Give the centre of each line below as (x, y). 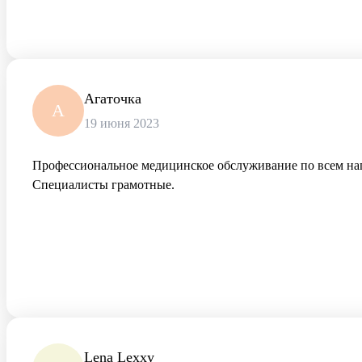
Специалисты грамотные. (103, 185)
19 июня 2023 (122, 124)
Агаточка (113, 99)
